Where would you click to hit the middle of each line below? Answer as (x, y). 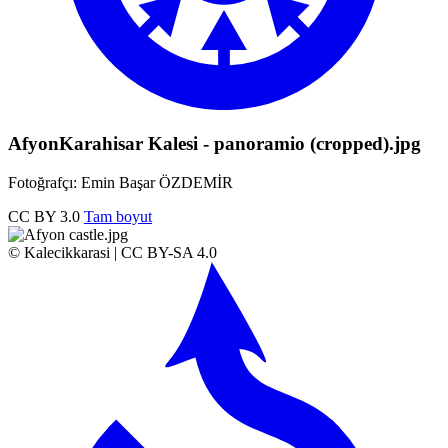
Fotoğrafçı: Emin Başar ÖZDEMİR (120, 182)
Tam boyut (118, 216)
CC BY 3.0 (44, 216)
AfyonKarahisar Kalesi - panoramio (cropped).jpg (214, 144)
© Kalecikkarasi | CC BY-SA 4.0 (112, 252)
